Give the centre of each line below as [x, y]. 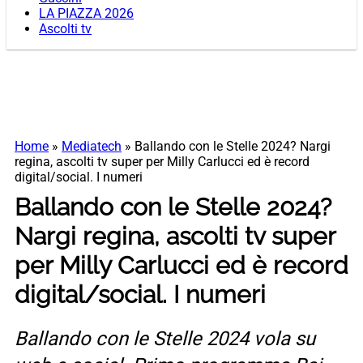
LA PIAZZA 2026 [86, 14]
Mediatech [92, 147]
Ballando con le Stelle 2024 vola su [165, 339]
